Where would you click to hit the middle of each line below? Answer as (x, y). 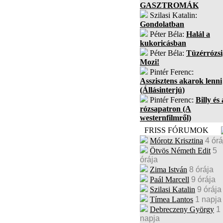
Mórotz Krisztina (176, 141)
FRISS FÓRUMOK (176, 130)
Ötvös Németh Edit (180, 151)
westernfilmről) (166, 118)
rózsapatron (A (166, 109)
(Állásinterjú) (162, 90)
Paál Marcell (169, 179)
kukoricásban (163, 43)
